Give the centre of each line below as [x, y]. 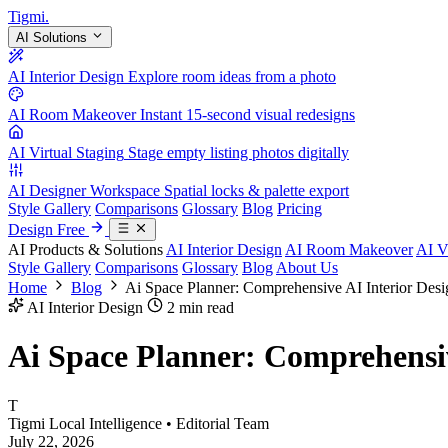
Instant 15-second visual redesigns [247, 115]
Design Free [46, 229]
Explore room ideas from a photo [232, 77]
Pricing [299, 209]
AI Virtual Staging [66, 153]
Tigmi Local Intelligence [85, 423]
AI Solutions [51, 38]
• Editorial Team [217, 423]
